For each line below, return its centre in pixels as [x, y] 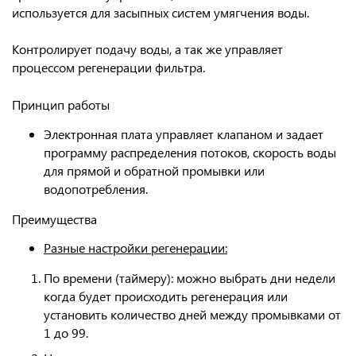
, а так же [197, 49]
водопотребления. [96, 189]
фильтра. [178, 67]
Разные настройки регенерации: [135, 248]
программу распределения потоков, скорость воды [190, 152]
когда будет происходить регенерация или [166, 296]
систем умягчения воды [239, 12]
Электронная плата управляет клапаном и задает [184, 134]
